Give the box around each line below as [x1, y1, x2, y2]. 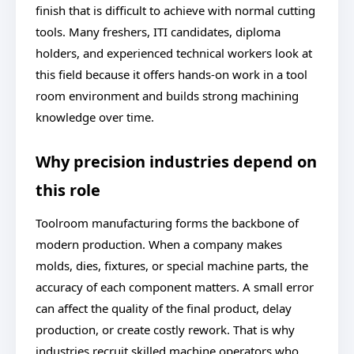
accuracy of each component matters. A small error [36, 279, 314, 295]
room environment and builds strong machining [36, 88, 299, 104]
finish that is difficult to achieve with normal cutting [36, 2, 315, 18]
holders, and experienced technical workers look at [36, 45, 312, 61]
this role [36, 179, 100, 201]
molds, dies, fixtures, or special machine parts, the [36, 258, 308, 273]
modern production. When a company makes [36, 236, 282, 252]
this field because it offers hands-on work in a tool [36, 66, 307, 82]
